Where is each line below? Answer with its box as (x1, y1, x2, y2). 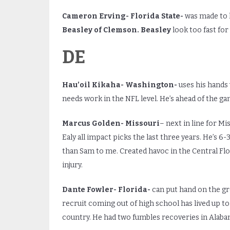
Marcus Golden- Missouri (62, 119, 160, 128)
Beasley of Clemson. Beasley (62, 26, 172, 34)
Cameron (62, 12, 98, 21)
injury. (62, 160, 83, 169)
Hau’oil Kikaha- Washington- (62, 80, 179, 89)
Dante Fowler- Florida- (62, 185, 150, 194)
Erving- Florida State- (97, 12, 183, 21)
